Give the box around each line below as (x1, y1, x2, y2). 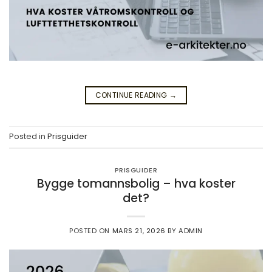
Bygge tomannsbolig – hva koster (36, 175, 236, 192)
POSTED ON (69, 226, 112, 236)
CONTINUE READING (95, 89, 169, 100)
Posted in (9, 131, 47, 142)
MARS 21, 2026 (112, 226, 166, 236)
